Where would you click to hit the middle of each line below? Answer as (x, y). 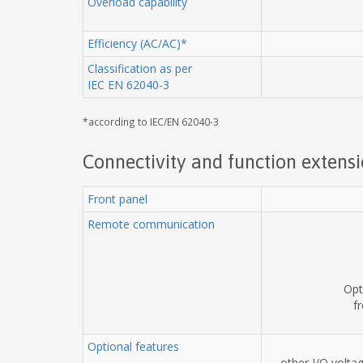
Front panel (117, 199)
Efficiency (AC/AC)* (137, 43)
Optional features (133, 346)
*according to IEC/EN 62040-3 (151, 121)
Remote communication (151, 224)
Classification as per (140, 68)
